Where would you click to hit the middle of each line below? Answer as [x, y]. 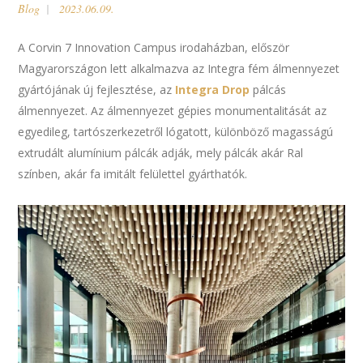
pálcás [268, 90]
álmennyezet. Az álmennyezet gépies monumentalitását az [173, 111]
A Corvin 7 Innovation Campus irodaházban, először [154, 47]
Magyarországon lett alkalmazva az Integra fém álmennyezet [179, 68]
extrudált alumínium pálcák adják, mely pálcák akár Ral [161, 153]
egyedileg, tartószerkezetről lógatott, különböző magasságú [176, 132]
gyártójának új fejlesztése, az [97, 90]
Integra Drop [213, 90]
